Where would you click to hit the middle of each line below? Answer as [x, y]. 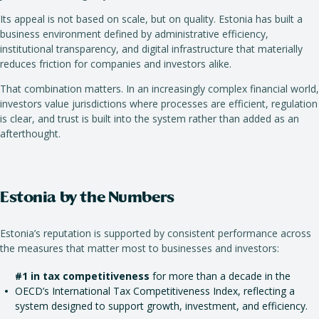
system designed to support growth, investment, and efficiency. [161, 306]
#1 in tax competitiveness [82, 276]
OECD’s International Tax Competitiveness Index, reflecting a [155, 291]
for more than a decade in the [220, 276]
